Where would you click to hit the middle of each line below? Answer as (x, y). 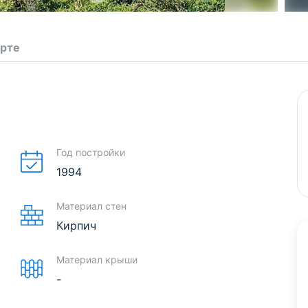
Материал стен (91, 206)
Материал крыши (97, 259)
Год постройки (90, 152)
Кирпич (76, 225)
